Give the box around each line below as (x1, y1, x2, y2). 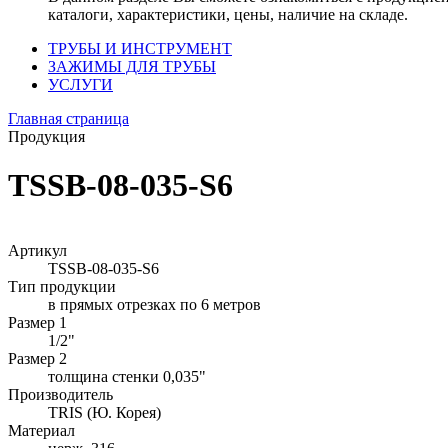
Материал (8, 421, 75, 439)
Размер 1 (8, 313, 67, 331)
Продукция (8, 128, 85, 145)
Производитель (8, 385, 113, 403)
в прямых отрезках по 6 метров (48, 295, 261, 313)
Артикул (8, 241, 67, 259)
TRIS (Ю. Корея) (48, 403, 161, 421)
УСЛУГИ (48, 76, 113, 93)
